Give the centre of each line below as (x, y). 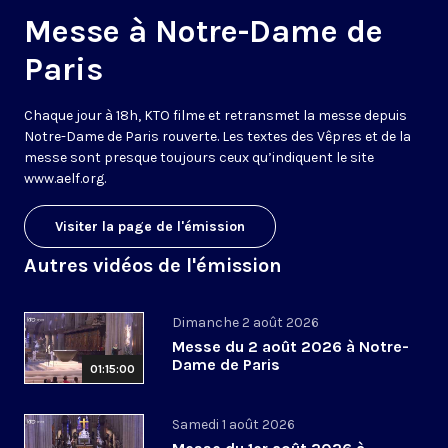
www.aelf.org (64, 179)
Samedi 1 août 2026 (233, 425)
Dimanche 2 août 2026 (245, 323)
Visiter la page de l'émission (150, 227)
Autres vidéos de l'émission (153, 266)
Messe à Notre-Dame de (203, 32)
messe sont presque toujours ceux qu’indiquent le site (199, 158)
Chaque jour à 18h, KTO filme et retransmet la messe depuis (215, 116)
